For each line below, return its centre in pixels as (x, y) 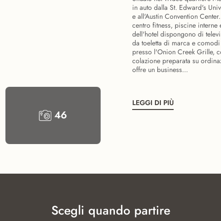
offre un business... (160, 70)
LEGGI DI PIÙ (153, 103)
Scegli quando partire (110, 210)
